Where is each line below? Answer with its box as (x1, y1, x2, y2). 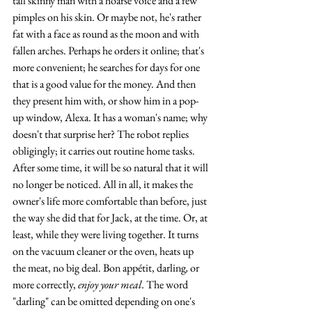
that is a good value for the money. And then (13, 77, 198, 91)
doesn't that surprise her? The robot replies (13, 127, 191, 141)
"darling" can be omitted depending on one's (13, 294, 197, 309)
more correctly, (13, 277, 78, 292)
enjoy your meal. (78, 277, 146, 292)
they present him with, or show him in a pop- (13, 93, 198, 108)
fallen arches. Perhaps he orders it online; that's (13, 43, 206, 58)
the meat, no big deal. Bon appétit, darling (13, 260, 186, 275)
